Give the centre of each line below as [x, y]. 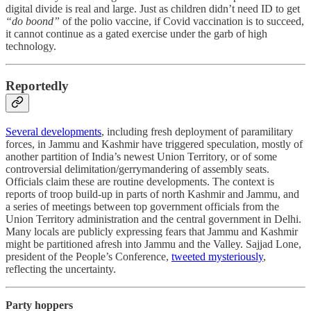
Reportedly [37, 86]
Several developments [53, 131]
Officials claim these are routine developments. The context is [140, 181]
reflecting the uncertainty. [62, 269]
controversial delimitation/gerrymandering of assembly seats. [137, 169]
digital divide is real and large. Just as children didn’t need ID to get [153, 9]
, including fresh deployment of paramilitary [197, 131]
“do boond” [33, 22]
